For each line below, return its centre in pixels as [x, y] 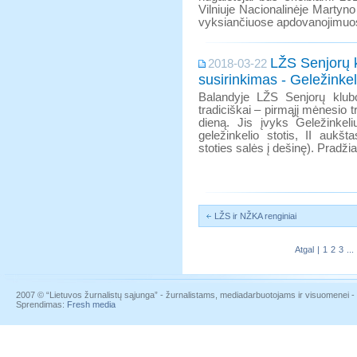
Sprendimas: [41, 304]
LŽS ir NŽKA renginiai [255, 216]
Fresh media [91, 304]
